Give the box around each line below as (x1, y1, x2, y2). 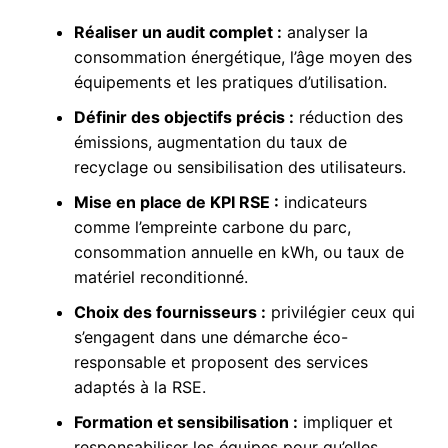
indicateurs (278, 192, 367, 212)
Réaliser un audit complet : (73, 22, 282, 42)
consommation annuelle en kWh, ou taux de (73, 242, 404, 262)
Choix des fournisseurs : (73, 302, 266, 322)
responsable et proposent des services (73, 352, 368, 372)
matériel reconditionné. (73, 267, 248, 287)
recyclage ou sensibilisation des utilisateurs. (73, 157, 406, 177)
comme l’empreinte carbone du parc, (73, 217, 351, 237)
